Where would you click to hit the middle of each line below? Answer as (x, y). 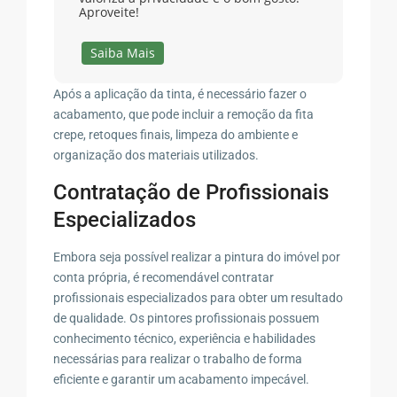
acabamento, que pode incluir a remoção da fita (184, 114)
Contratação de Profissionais (191, 192)
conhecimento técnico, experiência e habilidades (185, 338)
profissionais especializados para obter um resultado (198, 297)
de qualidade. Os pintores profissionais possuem (187, 318)
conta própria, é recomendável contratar (164, 277)
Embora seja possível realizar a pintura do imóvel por (197, 257)
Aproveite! (109, 12)
